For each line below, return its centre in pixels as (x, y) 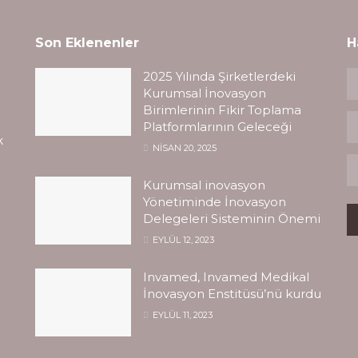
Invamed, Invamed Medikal (226, 276)
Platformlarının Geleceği (217, 126)
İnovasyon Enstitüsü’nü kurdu (232, 293)
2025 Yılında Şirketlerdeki (219, 76)
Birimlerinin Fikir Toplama (222, 109)
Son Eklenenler (87, 42)
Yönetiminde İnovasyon (215, 201)
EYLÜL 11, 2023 (181, 314)
